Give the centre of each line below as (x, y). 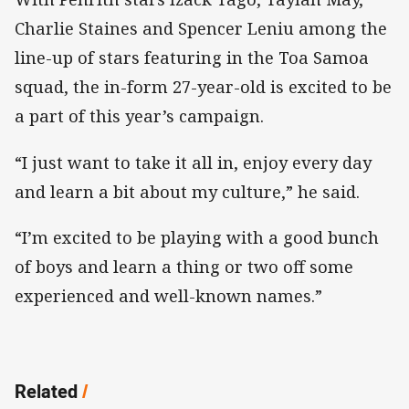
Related (46, 391)
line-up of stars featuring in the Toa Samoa (192, 58)
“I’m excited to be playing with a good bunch (197, 237)
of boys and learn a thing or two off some (184, 266)
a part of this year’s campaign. (139, 116)
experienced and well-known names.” (168, 295)
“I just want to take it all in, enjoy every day (193, 162)
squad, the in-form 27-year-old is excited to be (203, 87)
